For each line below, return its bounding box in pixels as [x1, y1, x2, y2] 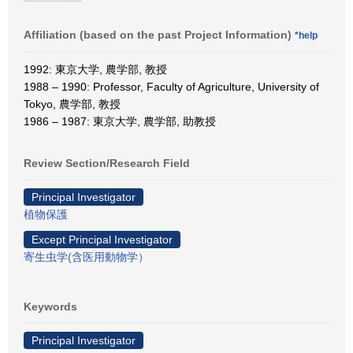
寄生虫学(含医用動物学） [24, 250, 149, 263]
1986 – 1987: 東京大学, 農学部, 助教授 [24, 114, 216, 128]
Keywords [24, 299, 77, 313]
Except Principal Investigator [32, 232, 173, 246]
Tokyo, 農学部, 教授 [24, 97, 121, 110]
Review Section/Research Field [24, 156, 190, 169]
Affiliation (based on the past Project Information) [24, 28, 295, 41]
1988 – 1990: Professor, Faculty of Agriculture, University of [24, 80, 319, 93]
